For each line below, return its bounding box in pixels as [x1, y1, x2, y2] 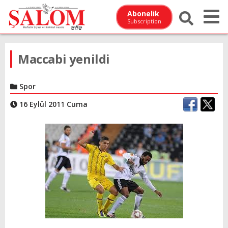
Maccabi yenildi [18, 50, 110, 67]
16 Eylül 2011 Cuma [17, 99, 88, 109]
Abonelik [127, 8, 160, 18]
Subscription [127, 17, 162, 25]
